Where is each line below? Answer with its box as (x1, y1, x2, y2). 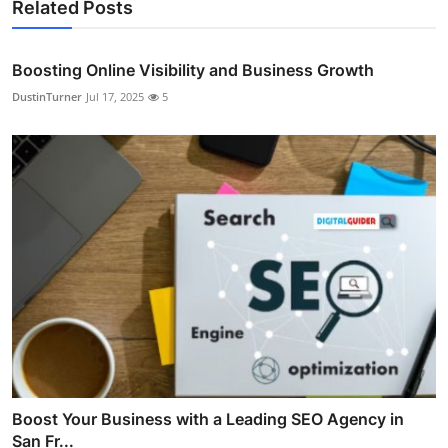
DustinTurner (12, 89, 82, 105)
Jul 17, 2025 (86, 89, 144, 105)
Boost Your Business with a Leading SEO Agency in (12, 408, 404, 429)
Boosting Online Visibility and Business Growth (12, 60, 374, 81)
